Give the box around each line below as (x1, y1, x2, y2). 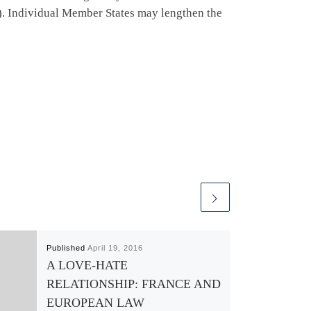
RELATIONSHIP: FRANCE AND (46, 276, 221, 291)
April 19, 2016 (87, 243, 143, 252)
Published (46, 243, 87, 252)
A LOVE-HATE (46, 258, 128, 272)
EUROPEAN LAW (46, 295, 144, 310)
